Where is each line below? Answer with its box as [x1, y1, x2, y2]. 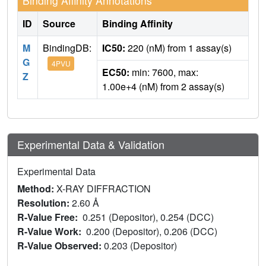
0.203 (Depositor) [104, 239, 179, 253]
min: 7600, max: [129, 65, 198, 80]
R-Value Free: [17, 210, 83, 224]
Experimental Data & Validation [17, 137, 164, 153]
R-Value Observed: [17, 239, 104, 253]
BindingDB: [43, 41, 91, 55]
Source [43, 17, 75, 31]
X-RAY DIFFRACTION [56, 182, 151, 196]
